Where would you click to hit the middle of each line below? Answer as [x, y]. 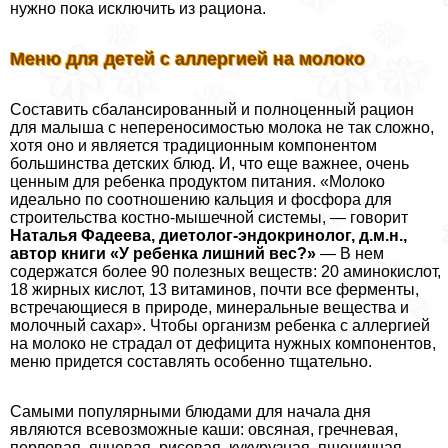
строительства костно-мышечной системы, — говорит [209, 217]
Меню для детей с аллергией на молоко [187, 58]
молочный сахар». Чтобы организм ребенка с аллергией [220, 325]
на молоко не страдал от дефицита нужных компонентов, [223, 343]
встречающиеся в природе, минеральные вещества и [209, 307]
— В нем [350, 253]
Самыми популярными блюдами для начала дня [190, 411]
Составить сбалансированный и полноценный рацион [212, 109]
